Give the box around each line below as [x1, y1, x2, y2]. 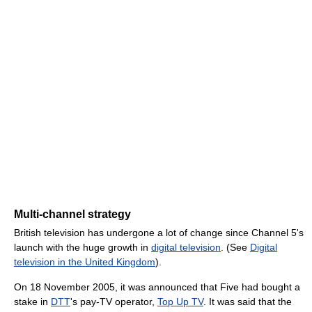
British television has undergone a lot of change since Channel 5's [14, 227, 304, 239]
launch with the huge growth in [14, 242, 151, 253]
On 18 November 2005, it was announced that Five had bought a [14, 281, 300, 293]
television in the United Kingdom [14, 256, 155, 268]
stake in [14, 296, 51, 308]
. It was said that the [203, 296, 292, 308]
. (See [221, 242, 250, 253]
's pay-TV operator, [70, 296, 157, 308]
